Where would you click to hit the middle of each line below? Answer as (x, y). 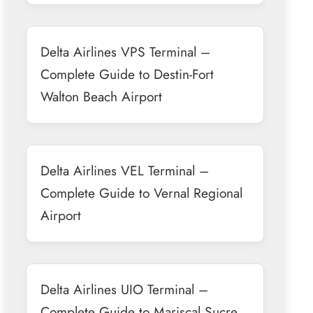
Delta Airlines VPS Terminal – (125, 51)
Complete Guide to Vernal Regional (141, 192)
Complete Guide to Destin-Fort (127, 74)
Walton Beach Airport (101, 96)
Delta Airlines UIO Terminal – (124, 289)
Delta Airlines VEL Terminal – (124, 170)
